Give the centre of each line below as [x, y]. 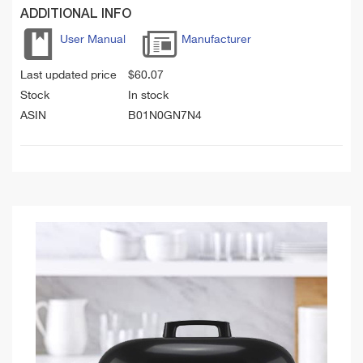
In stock [148, 96]
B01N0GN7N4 [165, 116]
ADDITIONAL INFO [76, 14]
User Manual [93, 40]
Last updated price [68, 76]
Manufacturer [216, 40]
